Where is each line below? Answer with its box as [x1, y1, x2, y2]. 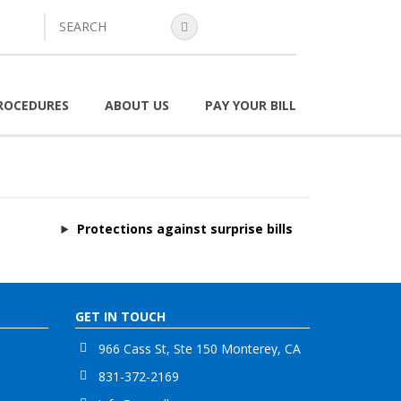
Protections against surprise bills [77, 220, 294, 237]
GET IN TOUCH [74, 308, 166, 325]
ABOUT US [105, 97, 169, 114]
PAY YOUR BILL [205, 97, 296, 114]
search [45, 13, 90, 30]
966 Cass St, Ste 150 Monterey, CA [98, 340, 301, 357]
